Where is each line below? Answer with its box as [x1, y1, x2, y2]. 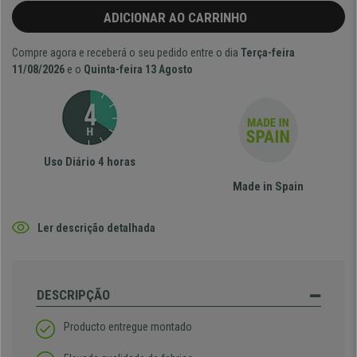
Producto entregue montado [64, 320, 192, 334]
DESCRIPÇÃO [37, 287, 110, 304]
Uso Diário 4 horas [43, 155, 135, 170]
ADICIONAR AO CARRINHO [104, 10, 253, 26]
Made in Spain [232, 179, 304, 194]
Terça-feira [241, 46, 295, 60]
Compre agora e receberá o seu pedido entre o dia [12, 46, 241, 60]
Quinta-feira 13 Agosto [84, 63, 193, 76]
